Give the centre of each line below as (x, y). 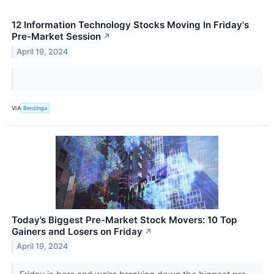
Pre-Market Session (56, 37)
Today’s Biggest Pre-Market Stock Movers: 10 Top (124, 220)
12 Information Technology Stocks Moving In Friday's (130, 25)
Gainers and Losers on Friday (77, 231)
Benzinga (35, 108)
